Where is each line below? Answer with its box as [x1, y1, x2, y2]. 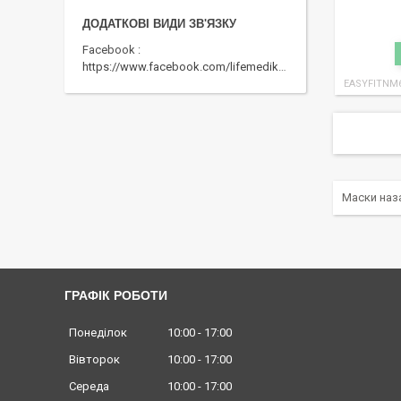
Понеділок [69, 326, 127, 340]
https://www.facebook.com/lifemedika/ [82, 60, 278, 74]
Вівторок [69, 353, 120, 367]
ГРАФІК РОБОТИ [64, 288, 167, 303]
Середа [69, 380, 109, 394]
